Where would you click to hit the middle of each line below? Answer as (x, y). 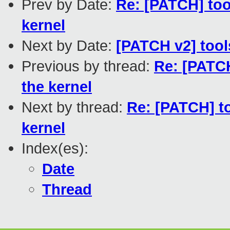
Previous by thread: (88, 66)
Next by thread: (74, 107)
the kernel (57, 87)
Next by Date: (69, 46)
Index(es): (55, 148)
